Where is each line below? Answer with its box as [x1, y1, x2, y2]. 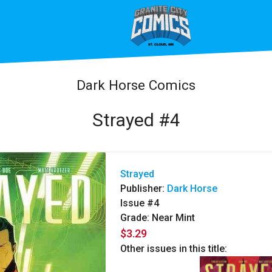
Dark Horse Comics [76, 76, 195, 93]
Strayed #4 [92, 109, 180, 131]
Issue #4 [120, 197, 159, 209]
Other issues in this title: [120, 243, 227, 255]
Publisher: [120, 183, 167, 195]
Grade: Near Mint [120, 212, 195, 224]
